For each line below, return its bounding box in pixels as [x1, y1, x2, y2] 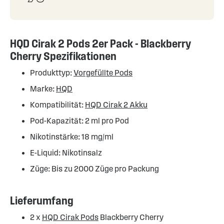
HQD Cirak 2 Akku [85, 100, 147, 109]
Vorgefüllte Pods [73, 68, 132, 77]
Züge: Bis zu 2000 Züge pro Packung [30, 164, 159, 173]
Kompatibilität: [30, 100, 85, 109]
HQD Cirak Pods [42, 213, 98, 222]
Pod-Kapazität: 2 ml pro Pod [30, 116, 129, 125]
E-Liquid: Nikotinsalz [30, 148, 102, 157]
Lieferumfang [10, 194, 73, 207]
